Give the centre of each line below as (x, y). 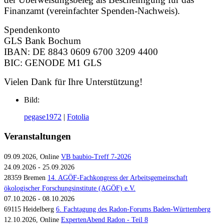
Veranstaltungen (37, 136)
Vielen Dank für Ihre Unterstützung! (73, 82)
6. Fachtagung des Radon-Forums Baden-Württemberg (133, 209)
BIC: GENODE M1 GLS (53, 63)
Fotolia (78, 117)
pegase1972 (43, 117)
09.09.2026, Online (32, 156)
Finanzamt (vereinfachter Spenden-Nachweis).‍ (92, 11)
